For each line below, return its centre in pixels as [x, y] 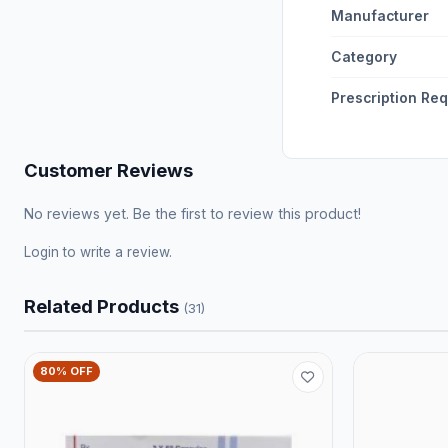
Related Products [103, 306]
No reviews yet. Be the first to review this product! [192, 213]
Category [364, 57]
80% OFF [66, 371]
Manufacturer [380, 16]
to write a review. [115, 252]
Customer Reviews [108, 170]
